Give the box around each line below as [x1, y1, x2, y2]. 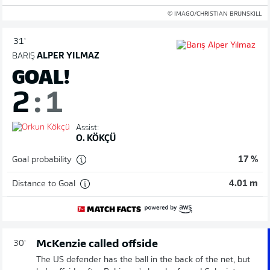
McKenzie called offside [36, 239, 158, 250]
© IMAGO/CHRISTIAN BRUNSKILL [168, 11, 262, 17]
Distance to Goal [12, 179, 75, 189]
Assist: [76, 124, 99, 133]
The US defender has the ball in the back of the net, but [36, 256, 250, 265]
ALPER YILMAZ [35, 52, 99, 61]
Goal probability [12, 155, 72, 165]
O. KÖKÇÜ [76, 134, 116, 143]
